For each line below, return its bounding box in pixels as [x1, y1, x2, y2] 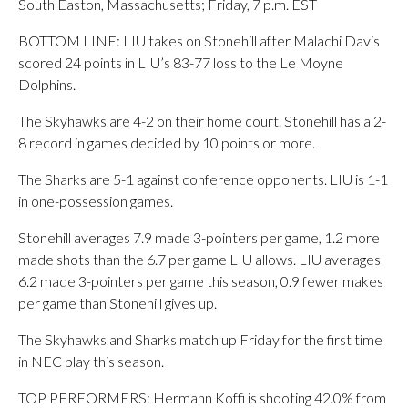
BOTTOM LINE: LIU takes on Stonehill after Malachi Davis [18, 32, 380, 49]
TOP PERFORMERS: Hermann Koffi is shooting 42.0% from [18, 389, 386, 406]
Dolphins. [18, 76, 76, 93]
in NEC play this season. [18, 352, 164, 370]
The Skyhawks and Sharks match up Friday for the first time [18, 331, 382, 348]
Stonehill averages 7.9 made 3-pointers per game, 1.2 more [18, 229, 380, 246]
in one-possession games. [18, 192, 173, 209]
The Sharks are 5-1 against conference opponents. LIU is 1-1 [18, 170, 388, 188]
